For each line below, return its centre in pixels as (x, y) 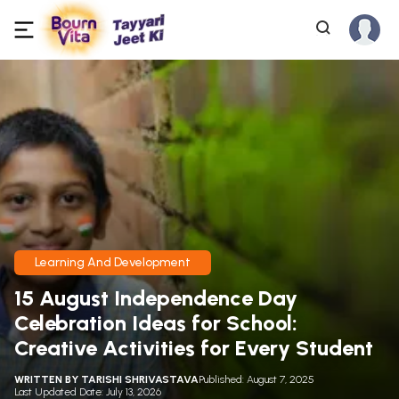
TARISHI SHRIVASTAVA (140, 379)
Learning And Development (113, 262)
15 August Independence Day (156, 297)
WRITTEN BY (48, 379)
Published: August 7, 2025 (256, 379)
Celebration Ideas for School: (156, 322)
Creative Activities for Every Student (194, 347)
